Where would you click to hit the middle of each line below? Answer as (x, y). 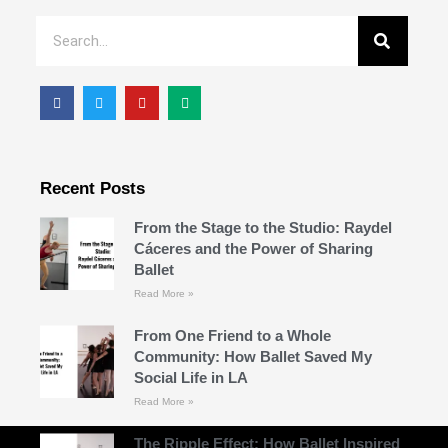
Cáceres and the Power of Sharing (253, 248)
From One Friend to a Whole (232, 335)
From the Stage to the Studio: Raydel (262, 227)
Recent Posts (92, 188)
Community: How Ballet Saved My (252, 356)
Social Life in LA (190, 377)
